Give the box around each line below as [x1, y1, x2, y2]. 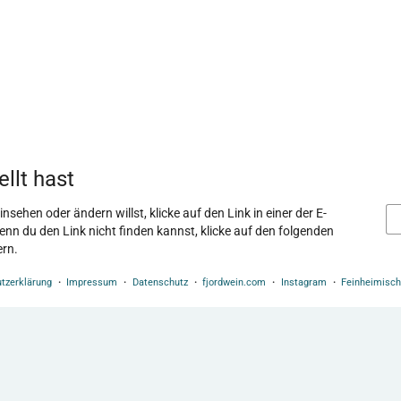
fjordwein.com [202, 277, 267, 289]
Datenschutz [132, 277, 188, 289]
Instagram [280, 277, 327, 289]
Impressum [66, 277, 118, 289]
